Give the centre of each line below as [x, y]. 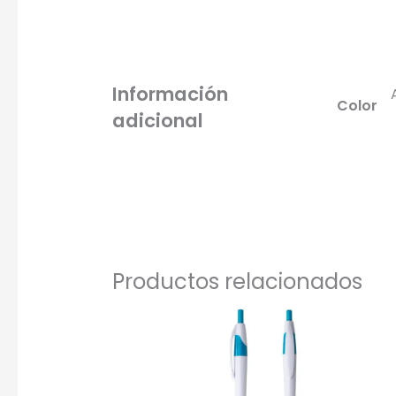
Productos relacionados [237, 281]
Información [170, 94]
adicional [157, 120]
